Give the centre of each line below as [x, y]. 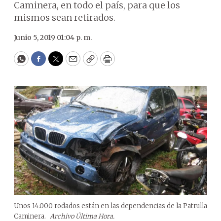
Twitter [72, 63]
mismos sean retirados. [65, 18]
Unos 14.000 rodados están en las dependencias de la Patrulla [110, 206]
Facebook [58, 63]
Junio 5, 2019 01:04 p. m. [53, 37]
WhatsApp [44, 63]
